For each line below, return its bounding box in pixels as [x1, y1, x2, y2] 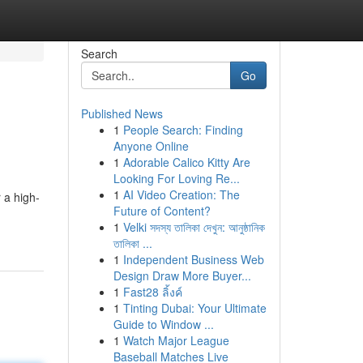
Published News [80, 105, 163, 122]
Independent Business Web [122, 251, 264, 267]
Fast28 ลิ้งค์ [122, 284, 182, 300]
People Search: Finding [122, 122, 243, 138]
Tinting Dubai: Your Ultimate [122, 300, 267, 316]
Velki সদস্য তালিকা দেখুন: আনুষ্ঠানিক [122, 219, 265, 235]
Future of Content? [113, 203, 211, 219]
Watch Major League [122, 332, 229, 348]
